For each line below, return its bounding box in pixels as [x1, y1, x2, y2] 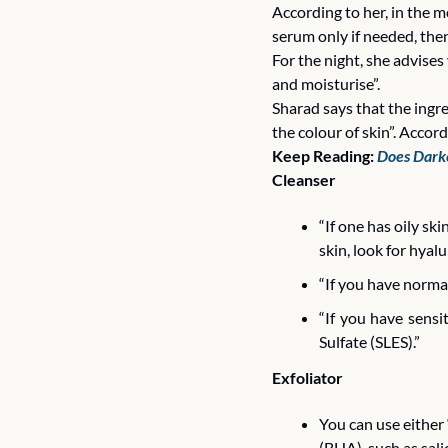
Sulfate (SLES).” [319, 331, 420, 351]
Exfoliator [272, 367, 343, 387]
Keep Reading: [272, 145, 377, 165]
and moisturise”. [272, 73, 383, 93]
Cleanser [272, 169, 339, 189]
